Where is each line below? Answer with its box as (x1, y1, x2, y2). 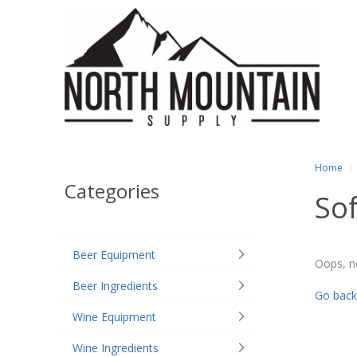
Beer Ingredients (73, 278, 158, 293)
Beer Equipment (73, 247, 155, 262)
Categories (65, 178, 159, 204)
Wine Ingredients (73, 340, 159, 355)
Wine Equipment (73, 309, 156, 324)
